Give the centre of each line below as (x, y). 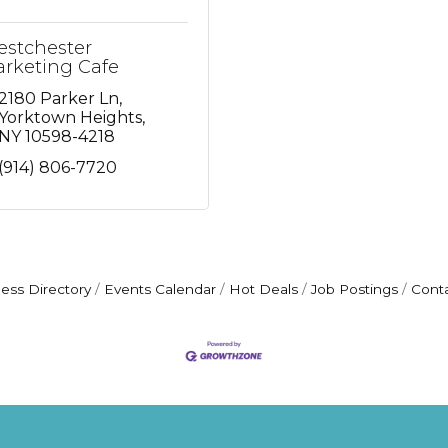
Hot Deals (263, 289)
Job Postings (354, 289)
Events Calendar (160, 289)
